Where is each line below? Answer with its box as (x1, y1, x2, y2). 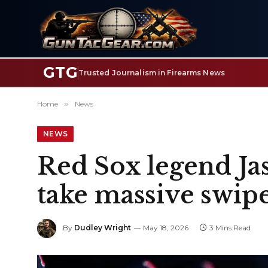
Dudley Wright (74, 223, 131, 233)
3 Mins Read (209, 223, 251, 233)
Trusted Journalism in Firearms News (78, 68, 225, 77)
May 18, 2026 (143, 223, 188, 233)
